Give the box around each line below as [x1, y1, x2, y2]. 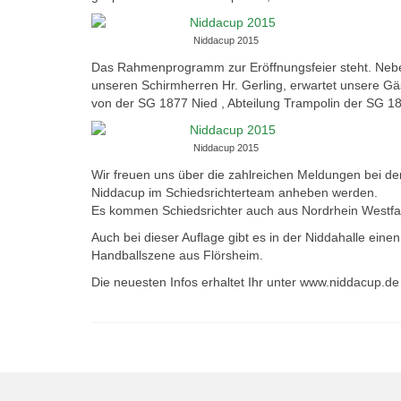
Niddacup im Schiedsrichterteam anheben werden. [91, 184, 378, 200]
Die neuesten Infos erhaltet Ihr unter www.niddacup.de [91, 274, 399, 289]
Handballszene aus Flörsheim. [91, 247, 263, 262]
